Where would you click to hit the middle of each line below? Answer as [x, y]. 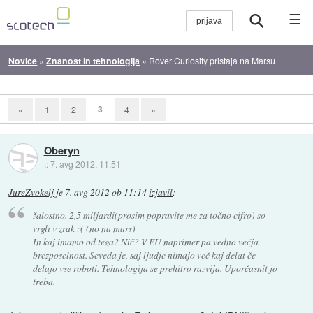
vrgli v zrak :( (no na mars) [84, 228]
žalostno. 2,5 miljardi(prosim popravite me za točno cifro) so [149, 215]
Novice [23, 60]
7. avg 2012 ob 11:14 [106, 192]
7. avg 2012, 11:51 [85, 164]
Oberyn [61, 151]
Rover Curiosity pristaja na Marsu [212, 60]
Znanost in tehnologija [93, 60]
